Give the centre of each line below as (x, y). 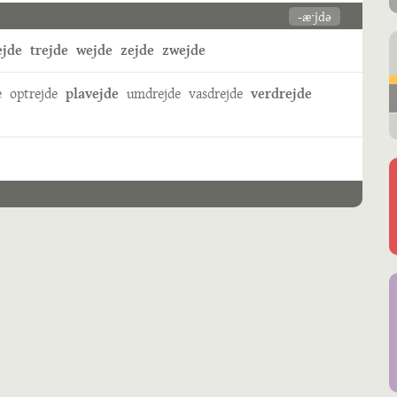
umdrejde (154, 93)
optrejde (34, 93)
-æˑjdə (315, 16)
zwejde (184, 50)
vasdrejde (216, 93)
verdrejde (281, 93)
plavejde (92, 93)
